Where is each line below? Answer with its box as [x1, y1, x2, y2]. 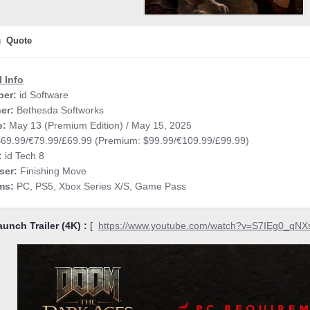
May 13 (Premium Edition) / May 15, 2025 [6, 120, 192, 131]
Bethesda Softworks [13, 104, 104, 116]
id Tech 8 [4, 150, 44, 162]
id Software [16, 89, 69, 101]
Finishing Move [17, 165, 86, 177]
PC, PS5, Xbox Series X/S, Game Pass [16, 181, 186, 192]
